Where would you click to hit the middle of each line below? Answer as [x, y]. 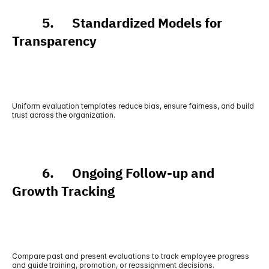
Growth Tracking [63, 191]
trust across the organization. [64, 115]
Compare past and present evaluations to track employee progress [131, 256]
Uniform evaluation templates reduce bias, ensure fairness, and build [133, 106]
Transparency [54, 41]
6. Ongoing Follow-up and [113, 173]
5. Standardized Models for [117, 23]
